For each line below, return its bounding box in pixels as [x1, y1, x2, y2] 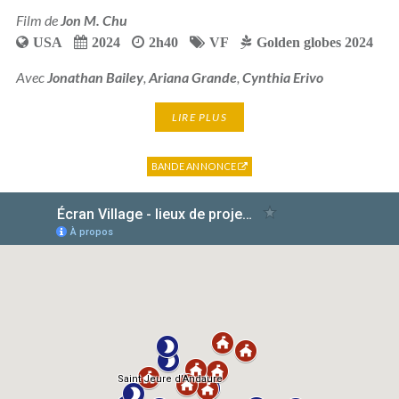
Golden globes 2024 [256, 35, 373, 50]
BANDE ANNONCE [151, 159, 239, 172]
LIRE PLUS [172, 110, 227, 124]
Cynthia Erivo [241, 69, 323, 86]
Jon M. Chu [60, 12, 127, 29]
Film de [15, 12, 61, 29]
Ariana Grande [148, 69, 237, 86]
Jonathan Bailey [46, 69, 143, 86]
